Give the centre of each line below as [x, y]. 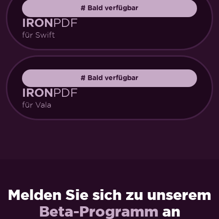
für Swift [38, 35]
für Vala [37, 105]
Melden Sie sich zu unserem [109, 194]
